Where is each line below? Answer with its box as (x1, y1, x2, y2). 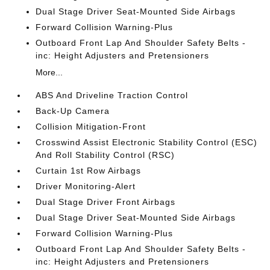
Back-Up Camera (36, 105, 110, 116)
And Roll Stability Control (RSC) (36, 149, 175, 160)
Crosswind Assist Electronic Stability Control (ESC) (36, 137, 258, 147)
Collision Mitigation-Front (36, 121, 146, 131)
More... (36, 67, 63, 77)
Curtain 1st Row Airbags (36, 165, 142, 175)
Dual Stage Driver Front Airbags (36, 196, 176, 207)
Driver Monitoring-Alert (36, 181, 136, 191)
